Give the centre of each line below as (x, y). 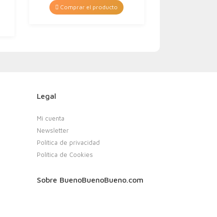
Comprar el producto (88, 7)
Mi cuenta (51, 118)
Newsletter (53, 130)
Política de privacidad (68, 142)
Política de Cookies (65, 155)
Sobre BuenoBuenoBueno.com (90, 180)
